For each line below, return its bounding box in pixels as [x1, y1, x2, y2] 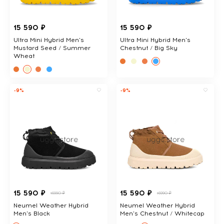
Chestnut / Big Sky [119, 44, 177, 52]
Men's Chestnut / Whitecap [119, 210, 204, 217]
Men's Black [13, 210, 50, 217]
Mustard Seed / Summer [13, 44, 90, 52]
